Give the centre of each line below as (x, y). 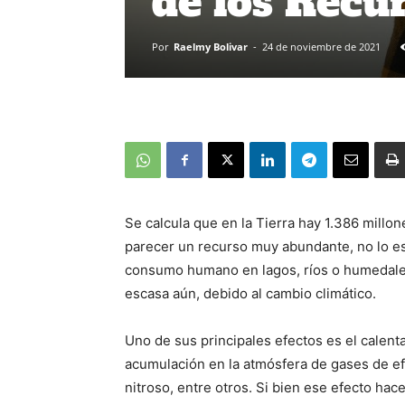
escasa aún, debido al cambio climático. (250, 293)
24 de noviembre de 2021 (321, 47)
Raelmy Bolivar (211, 47)
